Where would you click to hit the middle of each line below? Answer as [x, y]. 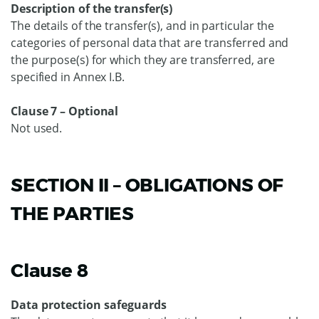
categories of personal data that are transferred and [150, 43]
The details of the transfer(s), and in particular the [143, 26]
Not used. [37, 128]
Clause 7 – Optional [65, 111]
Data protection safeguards [89, 305]
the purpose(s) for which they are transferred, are [143, 60]
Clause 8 [49, 271]
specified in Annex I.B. [68, 77]
